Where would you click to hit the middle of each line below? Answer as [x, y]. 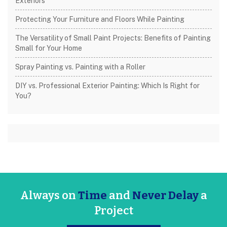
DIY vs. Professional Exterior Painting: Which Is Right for [107, 86]
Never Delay [165, 195]
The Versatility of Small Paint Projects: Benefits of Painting [113, 38]
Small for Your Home [49, 48]
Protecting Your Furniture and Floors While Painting [100, 19]
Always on [48, 195]
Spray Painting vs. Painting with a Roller [80, 67]
